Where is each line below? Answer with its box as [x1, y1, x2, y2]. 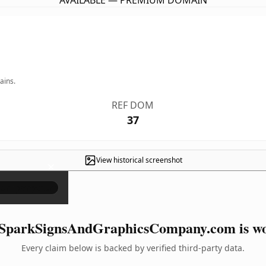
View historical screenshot [96, 155, 182, 165]
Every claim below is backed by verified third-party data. [21, 242, 245, 254]
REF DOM [112, 99, 154, 112]
